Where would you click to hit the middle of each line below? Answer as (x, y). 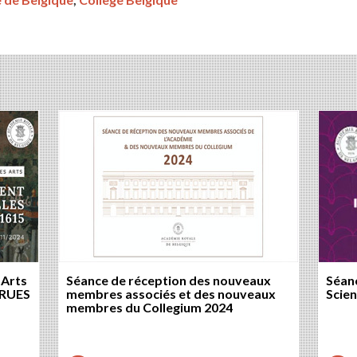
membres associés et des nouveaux (171, 294)
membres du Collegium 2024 (149, 308)
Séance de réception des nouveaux (168, 280)
